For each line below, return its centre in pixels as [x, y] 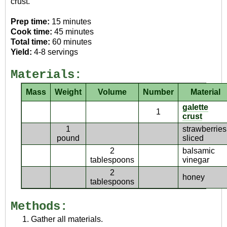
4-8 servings [56, 52]
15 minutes [71, 21]
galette [196, 107]
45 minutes [74, 31]
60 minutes [72, 42]
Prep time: [30, 21]
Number [159, 92]
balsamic [199, 150]
